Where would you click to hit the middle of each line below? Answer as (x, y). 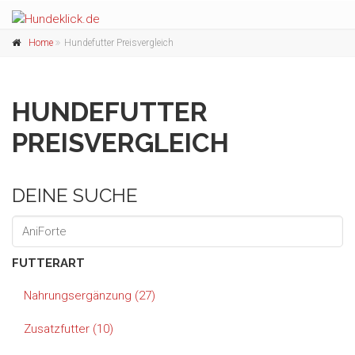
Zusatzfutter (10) (69, 329)
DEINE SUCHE (75, 195)
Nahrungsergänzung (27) (90, 296)
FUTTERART (48, 263)
